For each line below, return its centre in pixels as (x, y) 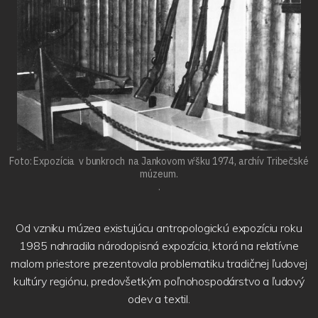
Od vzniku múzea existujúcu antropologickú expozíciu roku (159, 228)
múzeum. (159, 174)
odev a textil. (159, 299)
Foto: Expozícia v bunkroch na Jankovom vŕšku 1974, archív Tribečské (159, 161)
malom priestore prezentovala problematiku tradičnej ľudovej (159, 264)
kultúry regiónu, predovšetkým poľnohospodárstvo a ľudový (159, 281)
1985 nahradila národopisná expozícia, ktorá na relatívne (159, 246)
